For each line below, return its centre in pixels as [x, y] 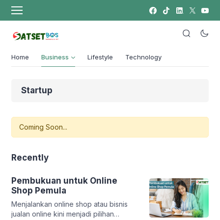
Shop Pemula [39, 191]
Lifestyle [100, 57]
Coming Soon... [43, 127]
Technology [143, 57]
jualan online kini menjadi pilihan [63, 214]
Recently [30, 158]
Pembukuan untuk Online [64, 181]
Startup [37, 91]
